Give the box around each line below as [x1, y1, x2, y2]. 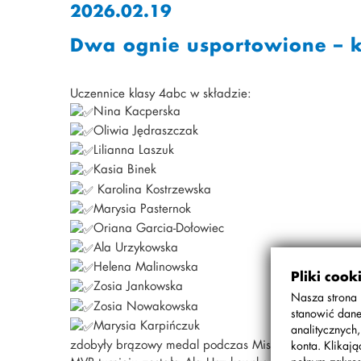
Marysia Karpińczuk [93, 316, 200, 333]
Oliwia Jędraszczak [93, 122, 198, 139]
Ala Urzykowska [93, 239, 178, 255]
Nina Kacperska [93, 102, 180, 118]
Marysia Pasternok [93, 199, 191, 216]
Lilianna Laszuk [93, 141, 174, 158]
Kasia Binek [93, 160, 156, 177]
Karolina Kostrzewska [93, 180, 211, 197]
